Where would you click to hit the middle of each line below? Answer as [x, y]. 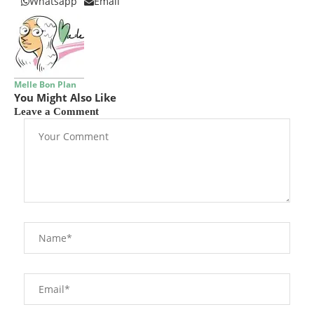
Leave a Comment [56, 111]
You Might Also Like [65, 97]
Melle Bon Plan [45, 84]
